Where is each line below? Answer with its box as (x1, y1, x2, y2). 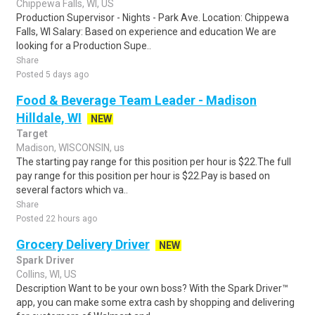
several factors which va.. (16, 184, 128, 195)
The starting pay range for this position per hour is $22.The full (16, 156, 291, 167)
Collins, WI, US (16, 269, 77, 280)
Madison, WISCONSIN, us (16, 142, 124, 153)
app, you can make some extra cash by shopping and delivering (16, 297, 295, 308)
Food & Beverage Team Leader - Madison (16, 93, 257, 108)
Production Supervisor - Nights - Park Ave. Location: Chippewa (16, 12, 289, 23)
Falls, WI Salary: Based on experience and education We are (16, 26, 276, 37)
